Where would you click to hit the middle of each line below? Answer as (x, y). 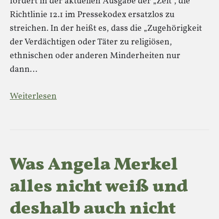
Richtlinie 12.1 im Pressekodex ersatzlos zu (92, 15)
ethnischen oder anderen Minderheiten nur (95, 56)
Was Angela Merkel (94, 165)
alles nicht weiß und (99, 187)
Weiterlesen (33, 97)
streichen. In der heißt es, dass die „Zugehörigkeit (106, 29)
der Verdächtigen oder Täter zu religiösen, (91, 42)
